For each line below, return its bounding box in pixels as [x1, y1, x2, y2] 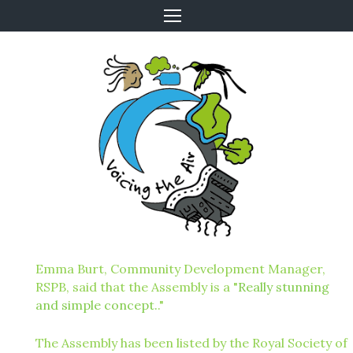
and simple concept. [35, 297, 158, 313]
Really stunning [238, 279, 329, 295]
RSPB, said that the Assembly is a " [35, 279, 238, 295]
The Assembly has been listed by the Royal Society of [35, 335, 347, 351]
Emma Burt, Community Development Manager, [35, 261, 325, 277]
